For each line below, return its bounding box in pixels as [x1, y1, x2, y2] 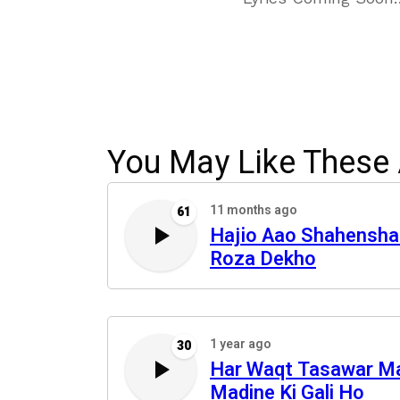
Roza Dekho [210, 245, 316, 273]
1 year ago [210, 335, 271, 354]
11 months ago [210, 201, 297, 220]
